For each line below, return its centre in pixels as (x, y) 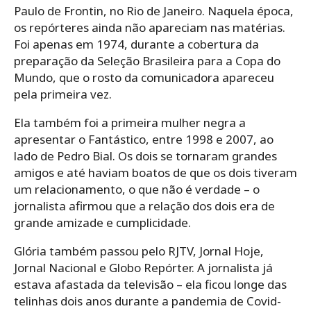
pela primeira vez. (63, 94)
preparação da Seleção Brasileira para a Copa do (147, 61)
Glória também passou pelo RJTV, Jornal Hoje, (139, 251)
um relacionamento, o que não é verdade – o (137, 190)
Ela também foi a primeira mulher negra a (130, 123)
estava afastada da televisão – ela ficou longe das (150, 285)
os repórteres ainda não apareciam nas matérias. (150, 28)
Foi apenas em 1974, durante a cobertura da (136, 44)
